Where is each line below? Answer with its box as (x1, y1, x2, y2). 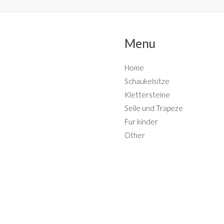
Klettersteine (124, 90, 170, 99)
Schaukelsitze (124, 76, 169, 86)
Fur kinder (124, 117, 158, 126)
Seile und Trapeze (124, 103, 183, 113)
